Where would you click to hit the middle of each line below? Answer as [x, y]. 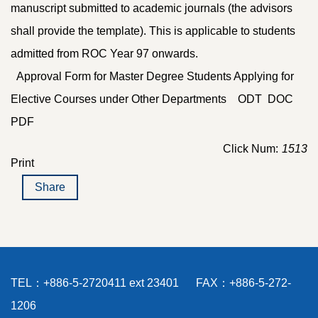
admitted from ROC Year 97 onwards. [104, 54]
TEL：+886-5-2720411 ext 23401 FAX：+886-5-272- [151, 283]
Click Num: [251, 149]
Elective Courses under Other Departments [123, 99]
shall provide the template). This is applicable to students [153, 31]
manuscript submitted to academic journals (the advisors [152, 9]
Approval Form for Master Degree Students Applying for [152, 77]
